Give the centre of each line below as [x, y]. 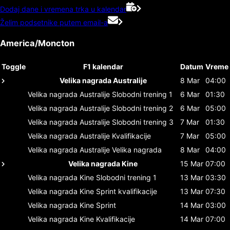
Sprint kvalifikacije [127, 191]
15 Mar [192, 163]
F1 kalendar [103, 66]
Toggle [14, 66]
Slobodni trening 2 [142, 108]
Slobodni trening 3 [143, 122]
